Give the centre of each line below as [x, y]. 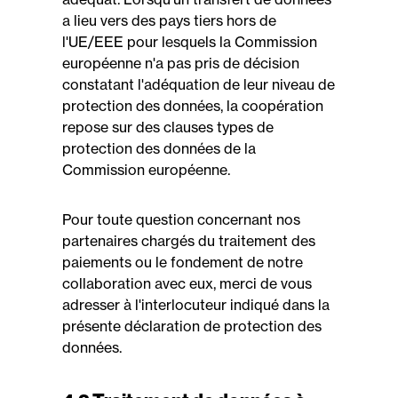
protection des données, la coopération [193, 106]
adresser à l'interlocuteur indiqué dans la [196, 305]
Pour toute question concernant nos [181, 219]
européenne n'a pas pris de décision [181, 63]
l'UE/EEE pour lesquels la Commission [190, 42]
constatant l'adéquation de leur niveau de [199, 84]
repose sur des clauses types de [168, 127]
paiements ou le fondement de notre [183, 262]
